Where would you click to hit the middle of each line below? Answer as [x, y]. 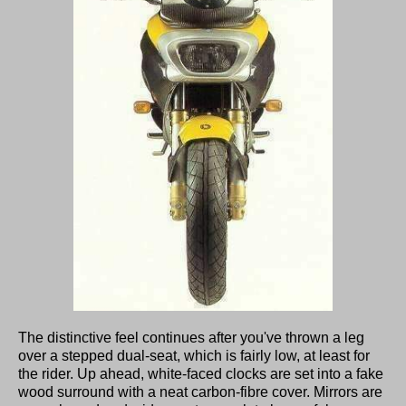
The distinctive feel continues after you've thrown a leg [191, 337]
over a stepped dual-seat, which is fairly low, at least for [194, 355]
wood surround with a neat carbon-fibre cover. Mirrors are [200, 391]
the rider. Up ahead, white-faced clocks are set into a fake [201, 373]
